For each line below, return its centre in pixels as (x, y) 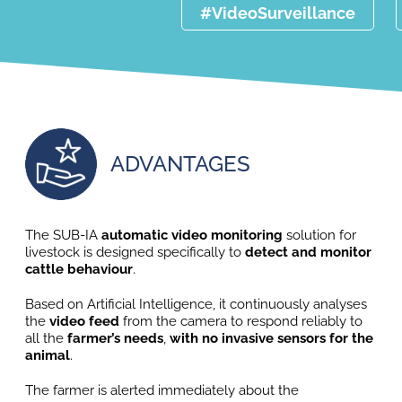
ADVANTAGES (180, 164)
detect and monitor (308, 252)
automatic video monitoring (192, 235)
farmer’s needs (115, 338)
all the (46, 338)
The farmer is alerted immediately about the (162, 390)
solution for (319, 235)
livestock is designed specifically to (135, 252)
